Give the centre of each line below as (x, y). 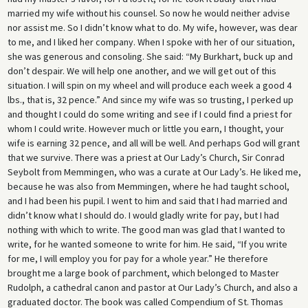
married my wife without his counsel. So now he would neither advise (148, 13)
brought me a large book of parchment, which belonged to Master (143, 273)
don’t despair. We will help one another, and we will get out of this (142, 71)
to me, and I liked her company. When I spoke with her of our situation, (151, 42)
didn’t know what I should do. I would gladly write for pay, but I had (143, 216)
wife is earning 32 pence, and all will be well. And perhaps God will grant (153, 143)
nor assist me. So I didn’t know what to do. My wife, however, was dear (152, 28)
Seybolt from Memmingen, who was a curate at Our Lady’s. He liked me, (154, 172)
